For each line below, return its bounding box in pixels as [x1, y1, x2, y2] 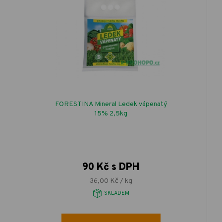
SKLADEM [104, 190, 129, 197]
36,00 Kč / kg [89, 176, 132, 185]
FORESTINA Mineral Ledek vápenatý [55, 100, 167, 109]
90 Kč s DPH [82, 161, 139, 174]
